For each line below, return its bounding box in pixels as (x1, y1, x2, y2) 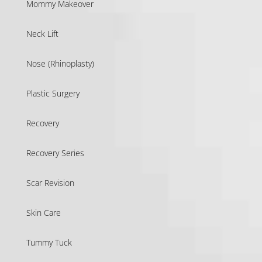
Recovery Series (26, 147, 84, 158)
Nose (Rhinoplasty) (26, 57, 94, 69)
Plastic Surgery (26, 87, 80, 99)
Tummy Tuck (26, 236, 72, 248)
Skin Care (26, 206, 61, 218)
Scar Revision (26, 177, 74, 188)
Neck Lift (26, 27, 58, 39)
